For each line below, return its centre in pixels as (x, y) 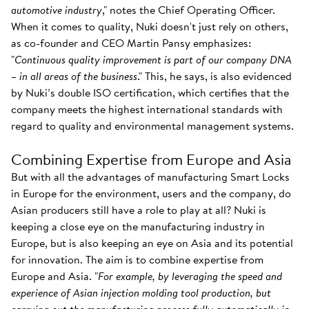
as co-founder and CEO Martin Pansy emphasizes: (131, 43)
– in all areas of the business (74, 76)
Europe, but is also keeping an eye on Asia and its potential (152, 243)
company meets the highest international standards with (147, 109)
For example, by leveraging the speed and (190, 276)
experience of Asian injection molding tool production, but (141, 292)
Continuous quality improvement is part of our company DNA (153, 59)
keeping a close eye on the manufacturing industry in (138, 226)
